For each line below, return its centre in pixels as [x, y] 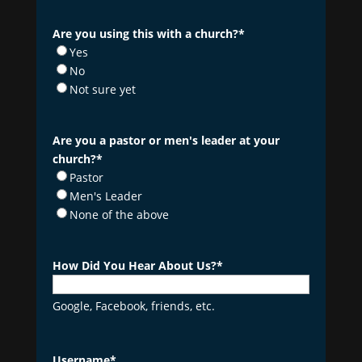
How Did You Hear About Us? [134, 266]
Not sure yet [102, 90]
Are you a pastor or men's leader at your [166, 141]
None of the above [119, 215]
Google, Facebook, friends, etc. [133, 306]
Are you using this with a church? [145, 34]
